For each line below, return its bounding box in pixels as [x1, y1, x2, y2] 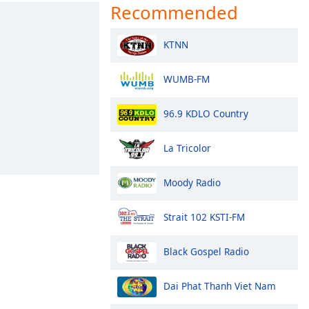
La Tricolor [163, 141, 211, 154]
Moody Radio [163, 175, 221, 189]
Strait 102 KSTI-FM [163, 210, 245, 223]
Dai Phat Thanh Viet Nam [163, 279, 276, 292]
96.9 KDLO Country [163, 106, 248, 120]
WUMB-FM [163, 72, 210, 86]
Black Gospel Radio [163, 244, 249, 258]
